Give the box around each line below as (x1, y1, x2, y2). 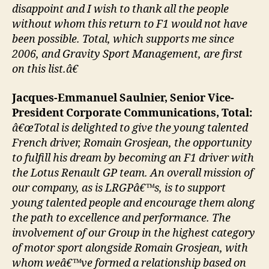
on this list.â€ (12, 62, 78, 77)
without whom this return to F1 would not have (12, 17, 247, 32)
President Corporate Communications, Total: (12, 106, 252, 120)
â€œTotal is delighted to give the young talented (12, 121, 248, 135)
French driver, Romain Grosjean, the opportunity (12, 136, 252, 150)
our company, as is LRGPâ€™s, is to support (12, 181, 226, 195)
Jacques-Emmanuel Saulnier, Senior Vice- (12, 91, 234, 105)
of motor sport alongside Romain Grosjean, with (12, 241, 248, 255)
